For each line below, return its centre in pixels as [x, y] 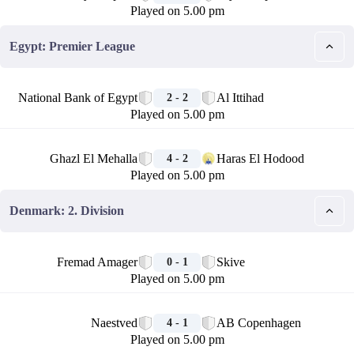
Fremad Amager [97, 262]
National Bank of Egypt [78, 98]
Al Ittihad [240, 98]
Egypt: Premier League [72, 46]
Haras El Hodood [260, 158]
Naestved [114, 323]
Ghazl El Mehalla [94, 158]
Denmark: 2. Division [67, 211]
